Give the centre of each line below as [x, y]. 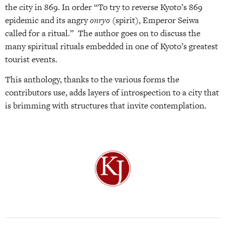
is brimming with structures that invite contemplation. [106, 106]
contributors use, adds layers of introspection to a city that [112, 93]
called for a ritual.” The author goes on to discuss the [103, 33]
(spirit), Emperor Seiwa [155, 20]
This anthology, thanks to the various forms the [92, 80]
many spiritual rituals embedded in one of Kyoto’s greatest [111, 46]
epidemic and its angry [47, 20]
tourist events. [32, 59]
